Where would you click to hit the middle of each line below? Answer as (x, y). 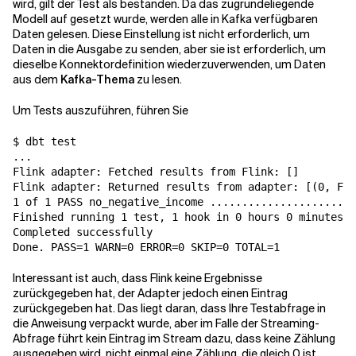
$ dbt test (44, 141)
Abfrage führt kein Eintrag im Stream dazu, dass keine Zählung (174, 338)
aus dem (37, 79)
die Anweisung (51, 323)
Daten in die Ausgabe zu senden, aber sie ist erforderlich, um (169, 49)
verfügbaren (285, 19)
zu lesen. (158, 79)
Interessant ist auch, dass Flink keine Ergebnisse (137, 278)
